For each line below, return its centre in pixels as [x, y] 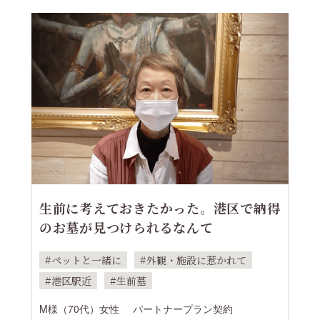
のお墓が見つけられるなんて [126, 227]
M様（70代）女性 [79, 308]
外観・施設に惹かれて [196, 260]
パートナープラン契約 [182, 308]
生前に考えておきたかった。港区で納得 [160, 207]
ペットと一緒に [86, 260]
